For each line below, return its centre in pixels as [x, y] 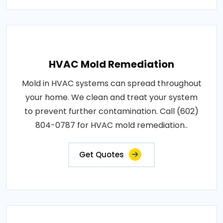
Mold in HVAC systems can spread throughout [111, 83]
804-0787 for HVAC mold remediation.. [111, 125]
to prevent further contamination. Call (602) [111, 111]
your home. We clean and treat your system [111, 97]
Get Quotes [102, 155]
